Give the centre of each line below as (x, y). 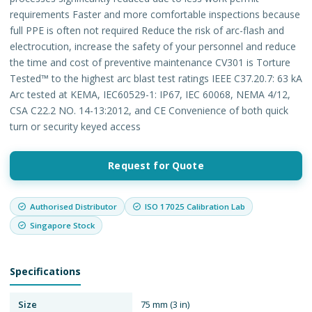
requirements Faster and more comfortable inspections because (155, 14)
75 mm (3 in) (165, 304)
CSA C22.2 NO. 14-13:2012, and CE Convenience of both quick (149, 110)
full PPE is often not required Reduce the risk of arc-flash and (147, 30)
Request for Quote (156, 165)
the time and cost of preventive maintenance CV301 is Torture (150, 62)
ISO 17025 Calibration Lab (195, 206)
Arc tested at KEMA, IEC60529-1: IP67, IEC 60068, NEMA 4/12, (150, 94)
